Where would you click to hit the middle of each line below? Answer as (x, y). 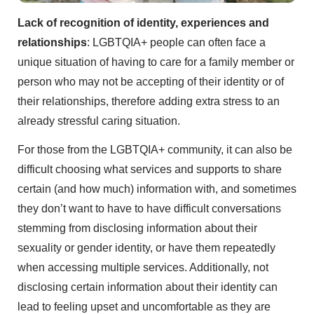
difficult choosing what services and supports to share (150, 169)
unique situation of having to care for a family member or (156, 62)
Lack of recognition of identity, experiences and (143, 23)
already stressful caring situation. (99, 121)
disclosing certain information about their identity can (148, 287)
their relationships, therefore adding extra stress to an (149, 102)
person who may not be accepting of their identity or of (151, 82)
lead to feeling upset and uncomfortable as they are (144, 306)
